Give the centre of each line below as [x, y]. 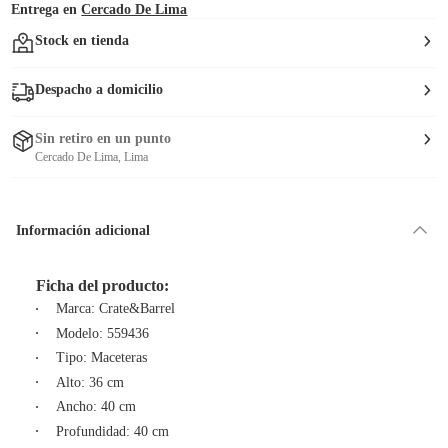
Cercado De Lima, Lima [92, 157]
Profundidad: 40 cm [112, 431]
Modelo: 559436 [102, 333]
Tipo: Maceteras [101, 357]
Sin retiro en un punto [103, 138]
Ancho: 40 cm [96, 406]
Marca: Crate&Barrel [115, 308]
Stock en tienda [82, 40]
